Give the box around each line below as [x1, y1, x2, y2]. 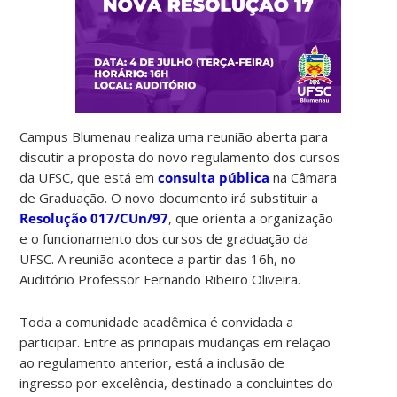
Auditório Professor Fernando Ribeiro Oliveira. [19, 269, 301, 288]
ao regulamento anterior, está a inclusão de [19, 353, 285, 371]
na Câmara [269, 167, 338, 186]
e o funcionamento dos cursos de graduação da [19, 229, 309, 247]
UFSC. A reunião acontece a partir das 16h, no [19, 249, 297, 268]
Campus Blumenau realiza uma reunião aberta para [19, 127, 329, 145]
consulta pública [158, 167, 270, 186]
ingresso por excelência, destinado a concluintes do [19, 373, 334, 392]
